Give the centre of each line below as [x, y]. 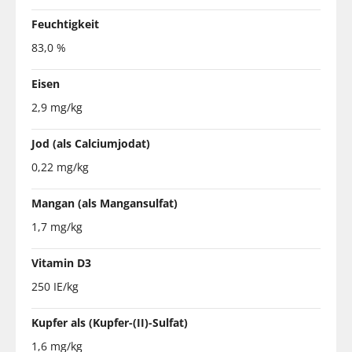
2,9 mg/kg [57, 107]
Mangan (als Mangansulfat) [104, 203]
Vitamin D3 [61, 262]
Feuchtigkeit [65, 24]
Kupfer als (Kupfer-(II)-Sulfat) [110, 322]
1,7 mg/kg [57, 226]
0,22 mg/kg [60, 167]
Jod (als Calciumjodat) [91, 143]
